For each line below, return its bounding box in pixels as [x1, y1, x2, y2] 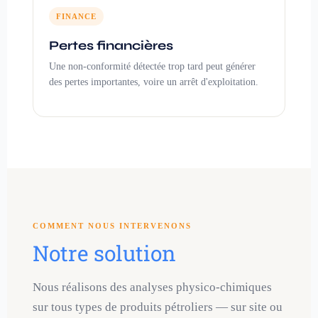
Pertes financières [49, 38, 173, 54]
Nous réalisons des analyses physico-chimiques [33, 280, 272, 294]
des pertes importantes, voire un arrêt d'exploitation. [49, 77, 258, 88]
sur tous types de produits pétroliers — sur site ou [33, 300, 283, 314]
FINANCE [56, 12, 97, 21]
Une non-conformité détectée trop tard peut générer [49, 61, 256, 72]
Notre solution [33, 238, 176, 267]
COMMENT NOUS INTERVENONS [33, 221, 192, 230]
